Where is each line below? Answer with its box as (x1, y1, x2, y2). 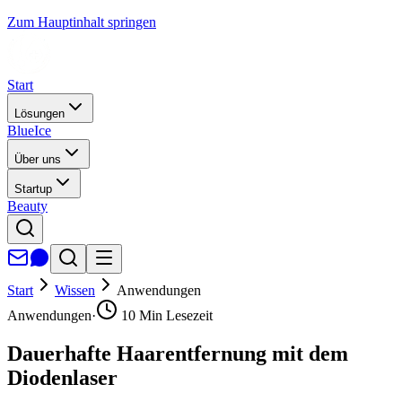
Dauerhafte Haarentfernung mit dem (7, 341, 348, 365)
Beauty (7, 198, 48, 214)
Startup (14, 182, 52, 196)
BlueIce (7, 123, 51, 138)
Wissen (55, 283, 95, 298)
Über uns (14, 153, 61, 166)
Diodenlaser (7, 365, 118, 389)
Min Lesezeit (135, 308, 213, 323)
